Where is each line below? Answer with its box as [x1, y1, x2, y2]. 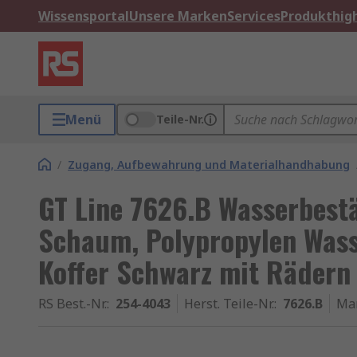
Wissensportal [38, 7, 129, 25]
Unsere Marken [129, 7, 227, 25]
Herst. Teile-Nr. [184, 295, 274, 312]
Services [227, 7, 280, 25]
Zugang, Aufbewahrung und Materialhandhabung [68, 157, 350, 172]
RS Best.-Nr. [38, 295, 107, 312]
